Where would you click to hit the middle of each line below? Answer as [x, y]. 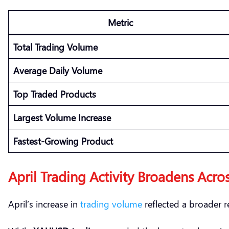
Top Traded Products [55, 94]
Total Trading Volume [55, 47]
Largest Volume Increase [62, 117]
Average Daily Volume [58, 70]
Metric [120, 22]
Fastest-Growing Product [63, 141]
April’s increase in [44, 203]
